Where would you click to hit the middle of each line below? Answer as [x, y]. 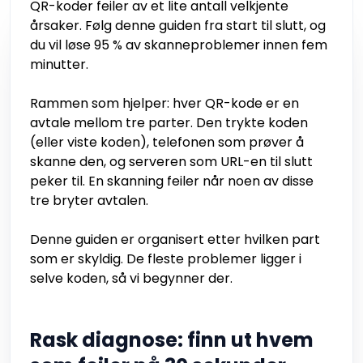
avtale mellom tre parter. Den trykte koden [169, 123]
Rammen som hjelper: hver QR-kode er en [164, 104]
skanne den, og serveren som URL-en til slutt [171, 162]
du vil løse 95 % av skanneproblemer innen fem [179, 45]
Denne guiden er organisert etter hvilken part [175, 240]
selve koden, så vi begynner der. [131, 279]
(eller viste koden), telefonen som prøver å [167, 143]
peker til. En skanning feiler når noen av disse [172, 181]
